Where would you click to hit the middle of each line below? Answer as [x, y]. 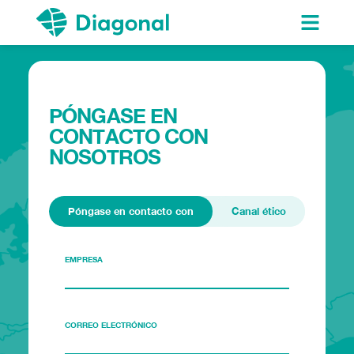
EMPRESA [84, 259]
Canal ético [258, 211]
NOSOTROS [105, 156]
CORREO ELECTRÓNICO [111, 324]
